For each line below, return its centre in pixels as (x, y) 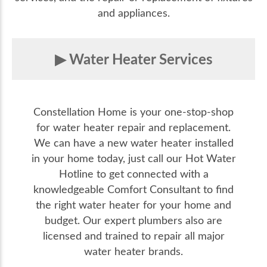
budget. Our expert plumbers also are (133, 220)
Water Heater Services (141, 59)
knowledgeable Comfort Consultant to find (133, 189)
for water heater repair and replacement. (133, 127)
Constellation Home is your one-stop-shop (133, 112)
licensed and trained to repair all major (133, 236)
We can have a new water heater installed (133, 143)
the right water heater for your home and (133, 205)
